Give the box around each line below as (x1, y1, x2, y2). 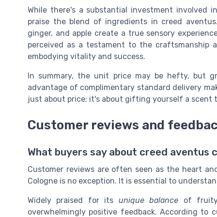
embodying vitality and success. (28, 51, 145, 61)
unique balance (118, 196, 179, 205)
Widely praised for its (28, 196, 119, 205)
